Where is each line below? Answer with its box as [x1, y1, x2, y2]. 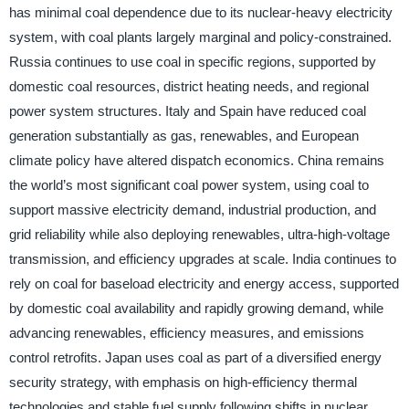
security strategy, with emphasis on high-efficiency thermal [8, 374, 357, 391]
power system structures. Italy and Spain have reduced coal [8, 103, 366, 120]
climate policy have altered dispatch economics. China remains [8, 152, 384, 169]
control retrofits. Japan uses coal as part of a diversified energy [8, 350, 382, 366]
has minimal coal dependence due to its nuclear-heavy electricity [8, 5, 393, 21]
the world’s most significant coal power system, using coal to [8, 177, 369, 194]
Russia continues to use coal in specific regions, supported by [8, 54, 376, 70]
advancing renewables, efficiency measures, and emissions [8, 325, 364, 341]
